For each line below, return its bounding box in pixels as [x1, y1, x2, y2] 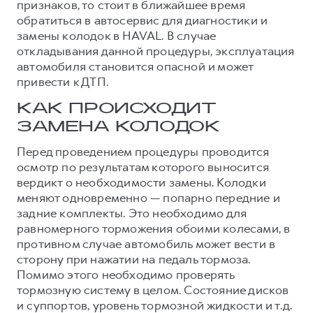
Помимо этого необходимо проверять [17, 266, 235, 282]
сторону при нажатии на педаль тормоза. [17, 251, 251, 267]
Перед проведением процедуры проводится [17, 143, 270, 159]
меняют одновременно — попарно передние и [17, 189, 281, 205]
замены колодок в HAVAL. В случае [17, 27, 217, 43]
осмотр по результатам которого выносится [17, 159, 270, 175]
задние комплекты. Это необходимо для [17, 205, 247, 221]
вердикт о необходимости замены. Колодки [17, 174, 266, 190]
